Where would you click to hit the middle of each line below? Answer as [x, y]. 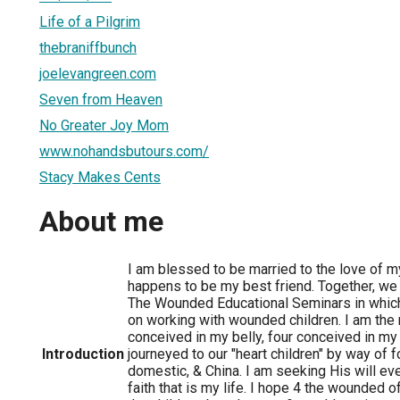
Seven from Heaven [101, 99]
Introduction [83, 354]
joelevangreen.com [98, 73]
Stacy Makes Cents [100, 177]
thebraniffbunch [88, 47]
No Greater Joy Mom [104, 125]
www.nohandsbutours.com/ [124, 151]
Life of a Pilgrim [90, 21]
